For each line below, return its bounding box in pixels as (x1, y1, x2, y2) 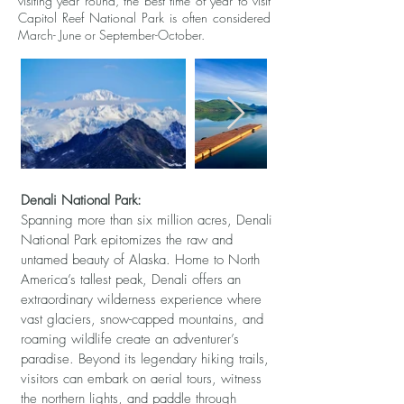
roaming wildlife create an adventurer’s (21, 330, 239, 348)
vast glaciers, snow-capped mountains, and (21, 310, 263, 328)
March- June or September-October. (18, 26, 205, 43)
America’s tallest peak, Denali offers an (21, 271, 241, 289)
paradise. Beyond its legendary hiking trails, (21, 350, 269, 368)
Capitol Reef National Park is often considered (18, 9, 271, 26)
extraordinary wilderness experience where (21, 290, 262, 308)
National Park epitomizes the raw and (21, 231, 233, 249)
